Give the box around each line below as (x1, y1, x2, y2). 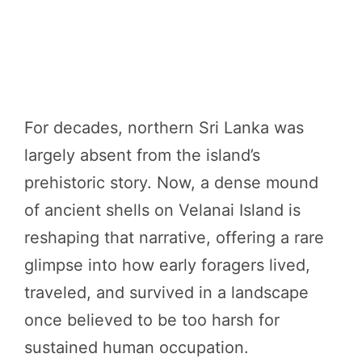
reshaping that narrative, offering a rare (24, 228, 324, 248)
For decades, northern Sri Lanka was (24, 118, 304, 138)
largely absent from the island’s (24, 145, 260, 166)
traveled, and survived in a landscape (24, 283, 309, 303)
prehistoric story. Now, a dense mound (24, 173, 318, 193)
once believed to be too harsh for (24, 310, 280, 330)
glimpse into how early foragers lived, (24, 255, 310, 276)
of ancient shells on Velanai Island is (24, 200, 301, 221)
